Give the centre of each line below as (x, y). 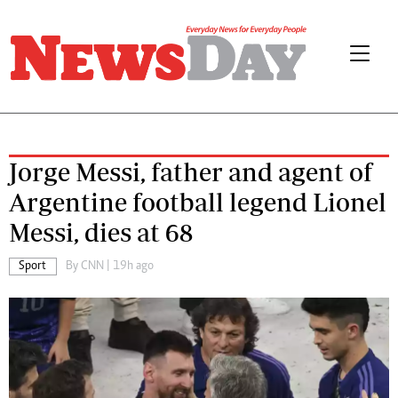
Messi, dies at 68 (101, 232)
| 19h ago (129, 266)
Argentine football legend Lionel (198, 202)
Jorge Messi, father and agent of (191, 171)
